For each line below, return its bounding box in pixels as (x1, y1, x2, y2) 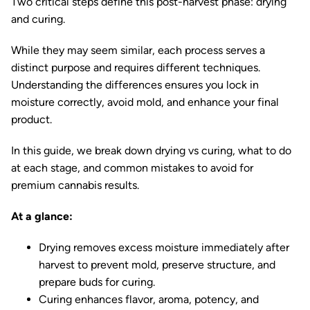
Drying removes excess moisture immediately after (39, 241, 289, 254)
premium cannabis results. (11, 179, 139, 192)
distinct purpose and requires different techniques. (11, 61, 260, 74)
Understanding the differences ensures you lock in (11, 78, 259, 91)
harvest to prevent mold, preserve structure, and (39, 258, 275, 271)
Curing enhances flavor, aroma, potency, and (39, 293, 259, 306)
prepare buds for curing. (39, 275, 155, 289)
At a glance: (11, 210, 73, 223)
